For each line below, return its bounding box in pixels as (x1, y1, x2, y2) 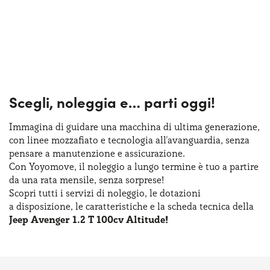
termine (159, 160, 198, 172)
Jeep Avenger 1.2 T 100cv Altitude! (9, 213, 168, 226)
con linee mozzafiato (9, 134, 101, 146)
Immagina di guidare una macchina (9, 121, 163, 133)
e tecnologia (101, 134, 153, 146)
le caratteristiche (75, 200, 148, 212)
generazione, (202, 121, 260, 133)
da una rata (9, 174, 57, 186)
